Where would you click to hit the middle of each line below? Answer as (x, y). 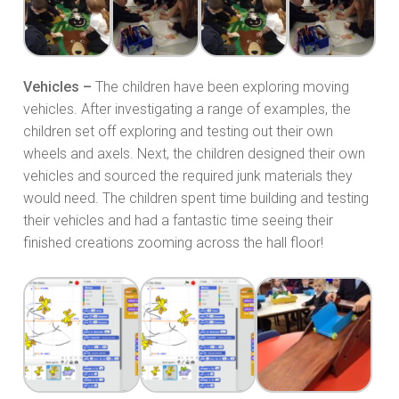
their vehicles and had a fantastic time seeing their (178, 220)
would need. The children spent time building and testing (196, 198)
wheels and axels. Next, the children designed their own (194, 153)
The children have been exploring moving (220, 86)
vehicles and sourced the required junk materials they (188, 175)
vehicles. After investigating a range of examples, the (187, 109)
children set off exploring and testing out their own (178, 131)
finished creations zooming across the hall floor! (173, 242)
